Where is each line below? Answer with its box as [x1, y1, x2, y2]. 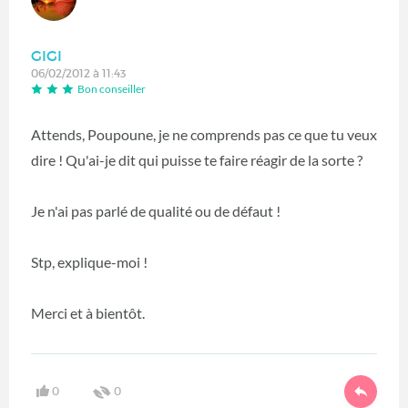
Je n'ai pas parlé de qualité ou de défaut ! [31, 202, 280, 220]
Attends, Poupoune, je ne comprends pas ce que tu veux [31, 126, 377, 144]
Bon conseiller [77, 82, 146, 97]
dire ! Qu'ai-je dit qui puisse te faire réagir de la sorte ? [31, 151, 362, 169]
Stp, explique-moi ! [31, 253, 148, 271]
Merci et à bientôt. [31, 304, 145, 322]
